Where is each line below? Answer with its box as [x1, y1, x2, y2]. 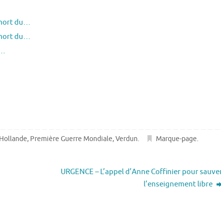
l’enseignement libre [144, 180, 215, 189]
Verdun [115, 135, 138, 144]
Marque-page [156, 135, 197, 144]
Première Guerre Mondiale [30, 135, 113, 144]
